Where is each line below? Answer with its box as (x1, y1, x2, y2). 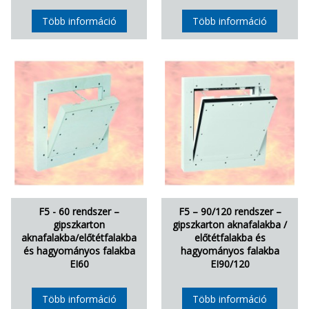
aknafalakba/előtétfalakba (21, 230, 137, 244)
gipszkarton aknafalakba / (172, 217, 288, 231)
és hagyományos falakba (23, 243, 135, 257)
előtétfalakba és (194, 230, 266, 244)
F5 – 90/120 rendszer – (178, 204, 281, 218)
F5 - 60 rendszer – (39, 204, 120, 218)
